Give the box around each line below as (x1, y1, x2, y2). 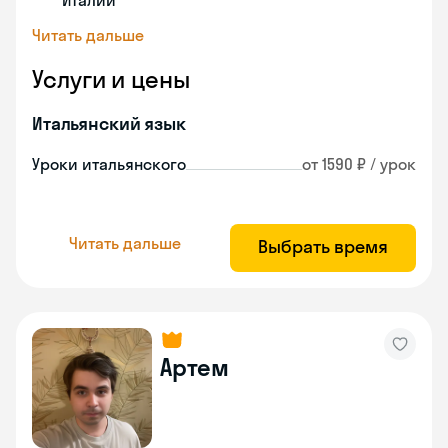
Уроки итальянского (32, 154, 186, 174)
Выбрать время (258, 235, 388, 258)
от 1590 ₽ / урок (302, 154, 416, 174)
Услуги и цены (32, 64, 190, 94)
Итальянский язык (32, 112, 186, 135)
